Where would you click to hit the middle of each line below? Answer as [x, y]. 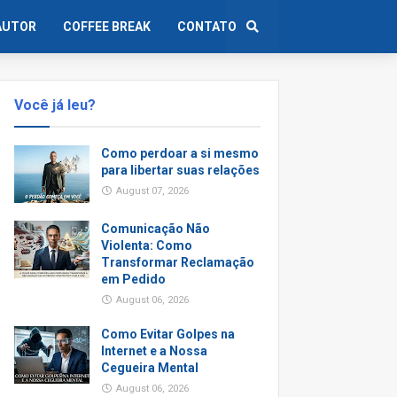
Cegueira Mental [150, 368]
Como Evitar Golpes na [168, 334]
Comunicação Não [156, 229]
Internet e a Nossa [154, 351]
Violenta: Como [147, 245]
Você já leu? [55, 105]
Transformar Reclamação [178, 262]
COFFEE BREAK [107, 27]
